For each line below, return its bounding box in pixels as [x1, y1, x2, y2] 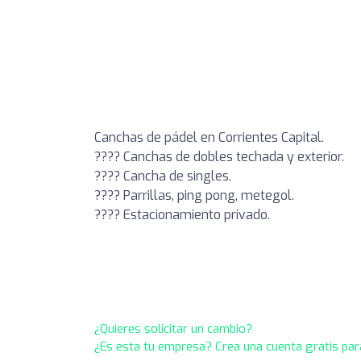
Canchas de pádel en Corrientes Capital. [94, 128, 324, 146]
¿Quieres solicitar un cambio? [94, 320, 252, 337]
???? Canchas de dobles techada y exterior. [94, 147, 344, 165]
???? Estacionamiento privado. [94, 205, 270, 223]
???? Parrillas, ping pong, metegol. [94, 186, 294, 204]
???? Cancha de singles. [94, 167, 231, 185]
